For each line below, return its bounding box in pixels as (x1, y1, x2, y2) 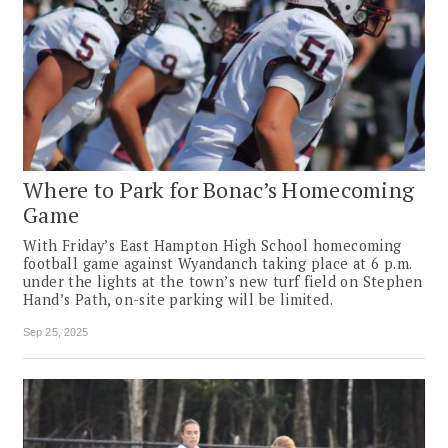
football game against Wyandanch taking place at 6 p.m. (23, 254, 412, 274)
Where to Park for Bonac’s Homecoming (23, 175, 415, 205)
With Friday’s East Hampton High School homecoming (23, 236, 402, 256)
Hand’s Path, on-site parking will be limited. (23, 290, 333, 310)
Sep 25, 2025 (23, 326, 89, 339)
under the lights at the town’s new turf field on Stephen (23, 272, 423, 292)
